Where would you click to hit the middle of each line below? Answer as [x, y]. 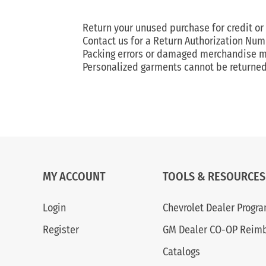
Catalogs [181, 252]
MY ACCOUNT [75, 176]
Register [61, 230]
